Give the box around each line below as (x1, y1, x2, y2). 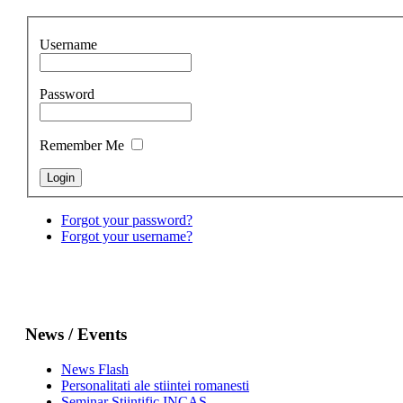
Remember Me (39, 138, 128, 154)
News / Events (24, 324, 127, 344)
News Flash (60, 361, 129, 377)
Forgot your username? (60, 228, 193, 245)
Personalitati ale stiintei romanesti (60, 377, 249, 393)
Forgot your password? (60, 212, 193, 228)
